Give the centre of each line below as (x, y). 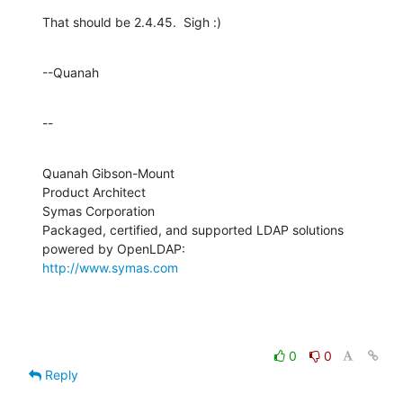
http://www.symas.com (110, 267)
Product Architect (94, 192)
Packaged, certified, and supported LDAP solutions (193, 229)
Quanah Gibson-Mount (108, 173)
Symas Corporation (99, 210)
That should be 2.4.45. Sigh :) (132, 22)
